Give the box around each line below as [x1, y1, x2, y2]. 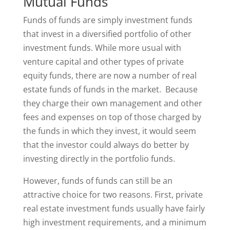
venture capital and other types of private [23, 56, 184, 67]
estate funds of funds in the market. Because [23, 84, 198, 95]
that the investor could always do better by [23, 139, 189, 150]
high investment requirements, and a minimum [23, 217, 206, 228]
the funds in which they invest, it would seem [23, 125, 196, 137]
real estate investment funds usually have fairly [23, 203, 205, 214]
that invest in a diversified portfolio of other [23, 28, 191, 40]
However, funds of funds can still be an [23, 175, 172, 186]
